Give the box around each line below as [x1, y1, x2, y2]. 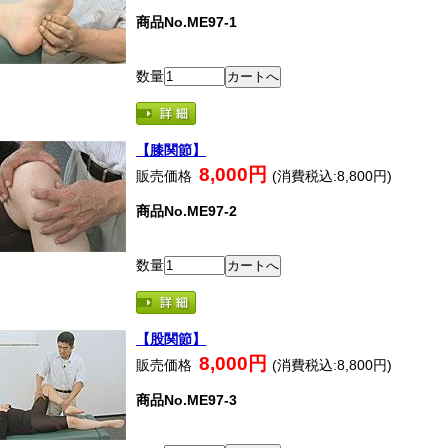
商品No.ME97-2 [136, 202, 238, 219]
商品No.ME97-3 [136, 391, 238, 408]
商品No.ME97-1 [136, 13, 238, 30]
